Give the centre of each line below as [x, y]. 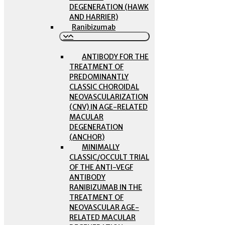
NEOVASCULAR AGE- [104, 207]
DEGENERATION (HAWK [109, 7]
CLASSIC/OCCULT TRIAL [109, 157]
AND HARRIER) [94, 17]
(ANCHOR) [87, 137]
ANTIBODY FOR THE [115, 57]
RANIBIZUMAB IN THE [106, 187]
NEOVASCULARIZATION [109, 97]
